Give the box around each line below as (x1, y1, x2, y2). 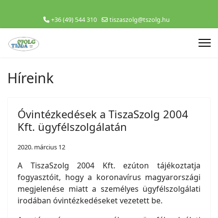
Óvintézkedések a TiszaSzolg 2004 (18, 107, 188, 121)
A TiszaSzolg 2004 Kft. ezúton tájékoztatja (18, 160, 200, 171)
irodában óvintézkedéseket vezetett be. (18, 195, 163, 206)
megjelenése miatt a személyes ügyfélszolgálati (18, 183, 200, 194)
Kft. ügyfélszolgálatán (18, 119, 127, 134)
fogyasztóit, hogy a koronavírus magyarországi (18, 172, 200, 182)
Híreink (7, 68, 54, 87)
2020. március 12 (18, 143, 65, 151)
